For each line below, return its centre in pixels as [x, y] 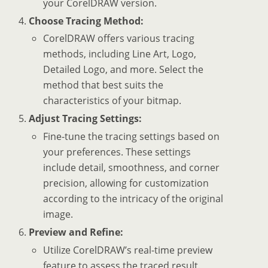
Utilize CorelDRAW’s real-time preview [128, 250]
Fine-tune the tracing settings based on [132, 137]
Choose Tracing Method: [86, 21]
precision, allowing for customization [126, 183]
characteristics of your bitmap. [112, 101]
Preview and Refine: [76, 232]
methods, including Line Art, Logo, [120, 54]
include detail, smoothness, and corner [132, 168]
